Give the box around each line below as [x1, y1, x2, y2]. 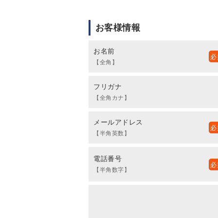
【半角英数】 [93, 130, 130, 137]
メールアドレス [93, 118, 143, 127]
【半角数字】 [93, 166, 130, 174]
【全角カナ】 [93, 94, 130, 102]
